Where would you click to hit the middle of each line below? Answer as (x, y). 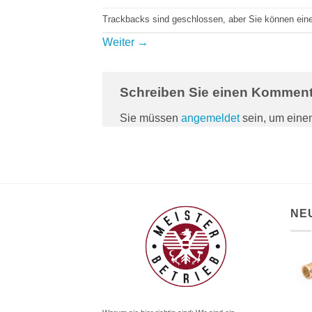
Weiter (120, 42)
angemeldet (210, 118)
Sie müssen (150, 118)
